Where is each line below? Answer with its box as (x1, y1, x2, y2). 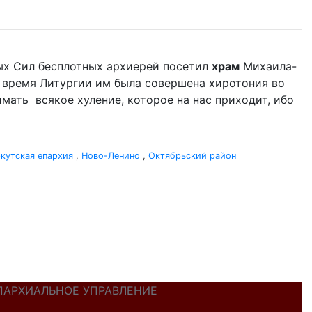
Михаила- (240, 59, 297, 73)
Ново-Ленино (81, 150, 140, 161)
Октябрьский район (148, 150, 236, 161)
